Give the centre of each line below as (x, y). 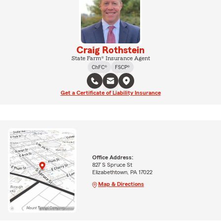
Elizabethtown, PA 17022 (122, 172)
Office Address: (112, 157)
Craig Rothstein (110, 50)
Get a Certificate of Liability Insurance (110, 93)
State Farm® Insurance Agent (110, 58)
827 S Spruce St (112, 165)
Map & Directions (121, 184)
